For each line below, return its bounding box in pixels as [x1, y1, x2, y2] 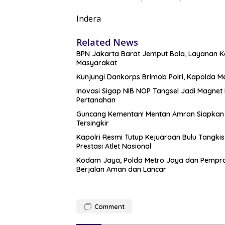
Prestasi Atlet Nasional [76, 142, 151, 151]
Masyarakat [76, 58, 117, 68]
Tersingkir [76, 119, 109, 128]
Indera [76, 13, 101, 25]
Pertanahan [76, 95, 116, 105]
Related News [76, 36, 138, 49]
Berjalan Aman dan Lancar [76, 165, 166, 174]
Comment [94, 202, 125, 211]
